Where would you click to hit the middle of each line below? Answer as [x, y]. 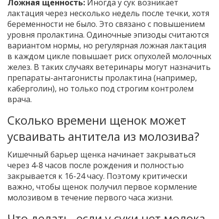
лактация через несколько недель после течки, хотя [108, 13]
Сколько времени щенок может [97, 120]
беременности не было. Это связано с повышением [106, 24]
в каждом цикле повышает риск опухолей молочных [109, 56]
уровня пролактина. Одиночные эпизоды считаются [108, 35]
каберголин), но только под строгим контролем [100, 89]
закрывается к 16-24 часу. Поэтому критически [97, 176]
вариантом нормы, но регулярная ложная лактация [107, 46]
